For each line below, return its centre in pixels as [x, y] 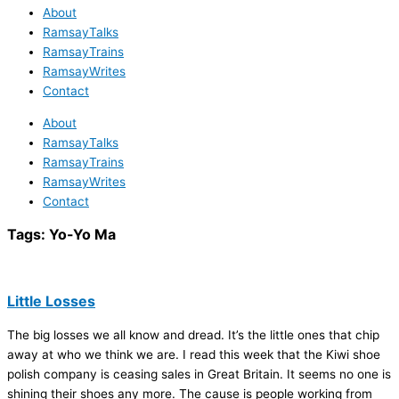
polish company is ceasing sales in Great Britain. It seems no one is [199, 374]
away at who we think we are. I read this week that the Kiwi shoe [194, 354]
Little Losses [51, 301]
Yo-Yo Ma [82, 234]
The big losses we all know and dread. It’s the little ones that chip [193, 334]
